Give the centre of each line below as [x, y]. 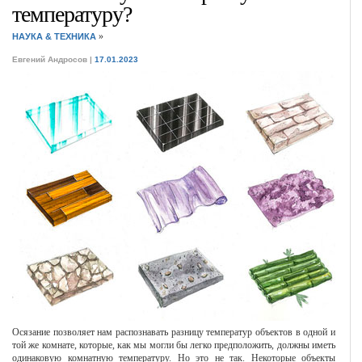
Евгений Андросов [50, 59]
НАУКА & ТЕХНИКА [54, 36]
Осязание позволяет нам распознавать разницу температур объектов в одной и [174, 332]
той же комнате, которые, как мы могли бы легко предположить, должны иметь [174, 345]
